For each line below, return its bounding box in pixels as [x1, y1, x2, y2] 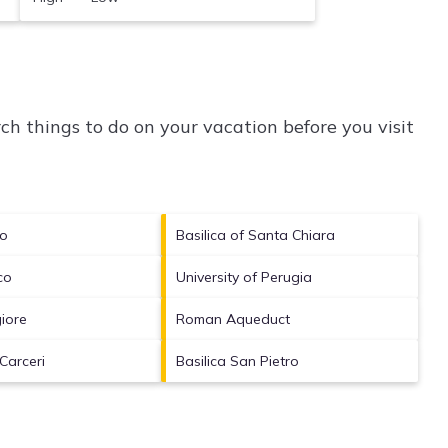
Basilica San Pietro [176, 351, 300, 370]
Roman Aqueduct [176, 309, 291, 328]
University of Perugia [176, 267, 313, 286]
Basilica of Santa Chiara [176, 225, 336, 244]
